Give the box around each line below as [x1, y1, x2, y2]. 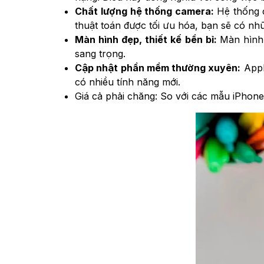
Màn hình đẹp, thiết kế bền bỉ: [75, 33, 220, 45]
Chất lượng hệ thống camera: [75, 5, 217, 17]
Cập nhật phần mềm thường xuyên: [75, 61, 241, 74]
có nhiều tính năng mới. [75, 75, 180, 88]
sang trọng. [75, 47, 126, 60]
